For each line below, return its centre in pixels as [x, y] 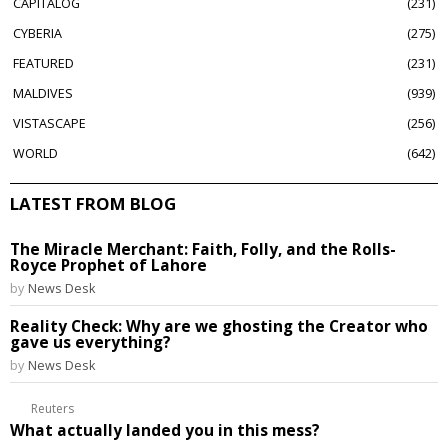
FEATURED [44, 63]
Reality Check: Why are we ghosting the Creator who [219, 326]
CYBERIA [38, 33]
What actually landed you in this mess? [165, 430]
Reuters [53, 408]
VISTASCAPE [50, 123]
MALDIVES [43, 93]
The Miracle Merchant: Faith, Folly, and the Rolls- [203, 249]
